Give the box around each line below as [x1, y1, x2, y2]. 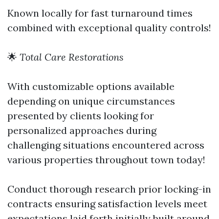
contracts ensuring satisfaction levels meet [7, 197, 207, 210]
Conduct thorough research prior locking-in [7, 182, 211, 195]
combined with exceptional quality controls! [7, 21, 211, 34]
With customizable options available [7, 80, 175, 92]
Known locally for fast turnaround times [7, 6, 193, 19]
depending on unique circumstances [7, 94, 175, 107]
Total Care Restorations [20, 50, 124, 63]
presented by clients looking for [7, 109, 154, 122]
